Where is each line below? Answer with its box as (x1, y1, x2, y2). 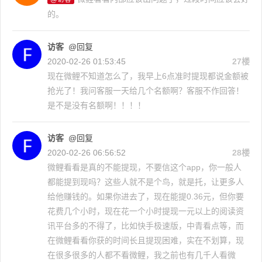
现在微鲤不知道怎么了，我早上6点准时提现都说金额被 (47, 71, 249, 81)
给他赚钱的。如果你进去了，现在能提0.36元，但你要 (47, 191, 244, 201)
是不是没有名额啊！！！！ (47, 100, 146, 110)
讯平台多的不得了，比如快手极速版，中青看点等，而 (47, 220, 244, 230)
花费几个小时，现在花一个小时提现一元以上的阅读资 (47, 206, 244, 216)
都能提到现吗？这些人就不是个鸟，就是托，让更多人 (47, 177, 244, 187)
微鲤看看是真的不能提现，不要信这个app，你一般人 (47, 162, 242, 172)
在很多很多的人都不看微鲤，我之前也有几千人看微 (47, 250, 236, 260)
